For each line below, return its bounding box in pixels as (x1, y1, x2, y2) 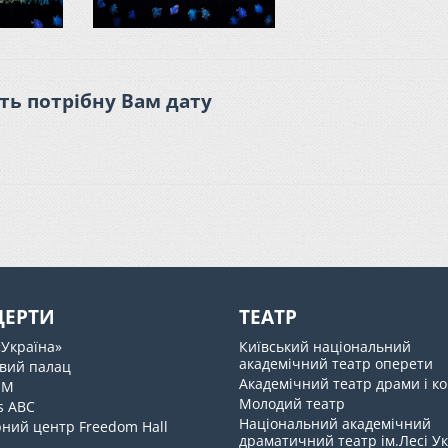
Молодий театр (239, 393, 345, 413)
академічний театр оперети (239, 353, 433, 373)
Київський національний (239, 336, 411, 356)
